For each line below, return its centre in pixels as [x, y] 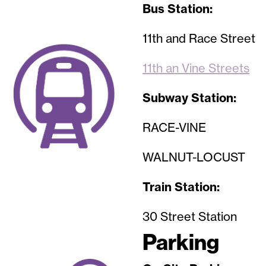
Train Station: [181, 187]
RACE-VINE [174, 128]
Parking [181, 243]
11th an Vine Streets [196, 68]
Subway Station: [189, 98]
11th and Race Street [199, 39]
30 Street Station [190, 217]
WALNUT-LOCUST [194, 157]
